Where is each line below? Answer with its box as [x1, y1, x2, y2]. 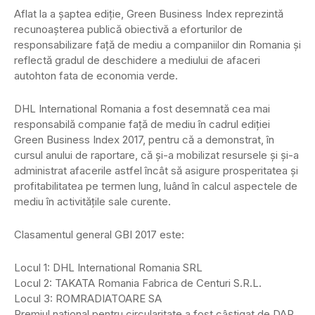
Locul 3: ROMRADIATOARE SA [14, 292, 162, 306]
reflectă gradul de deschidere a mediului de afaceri [14, 53, 260, 67]
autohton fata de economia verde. [14, 69, 178, 83]
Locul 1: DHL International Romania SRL [14, 261, 202, 275]
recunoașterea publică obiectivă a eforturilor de [14, 22, 243, 37]
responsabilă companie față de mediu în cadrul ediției [14, 117, 270, 131]
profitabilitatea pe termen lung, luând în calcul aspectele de [14, 179, 297, 193]
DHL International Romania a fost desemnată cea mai [14, 102, 270, 116]
